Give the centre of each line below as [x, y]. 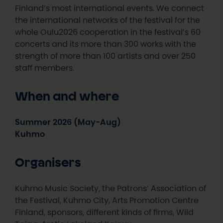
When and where [67, 97]
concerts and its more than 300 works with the [106, 44]
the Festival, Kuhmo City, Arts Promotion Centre [107, 200]
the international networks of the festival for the [108, 20]
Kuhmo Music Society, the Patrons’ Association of [111, 188]
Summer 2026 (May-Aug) [68, 122]
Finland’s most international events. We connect [110, 8]
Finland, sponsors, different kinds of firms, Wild [105, 212]
